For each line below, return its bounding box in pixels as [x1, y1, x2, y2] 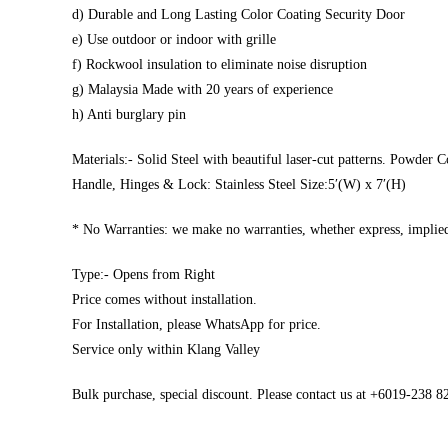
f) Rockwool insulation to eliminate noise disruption [72, 57, 367, 72]
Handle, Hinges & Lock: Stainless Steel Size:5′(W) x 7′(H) [72, 177, 406, 192]
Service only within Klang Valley [72, 342, 260, 357]
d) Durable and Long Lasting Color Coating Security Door [72, 7, 405, 22]
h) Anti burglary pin [72, 107, 186, 122]
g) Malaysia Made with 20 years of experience [72, 82, 333, 97]
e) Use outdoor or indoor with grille [72, 32, 276, 47]
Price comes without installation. [72, 292, 257, 307]
